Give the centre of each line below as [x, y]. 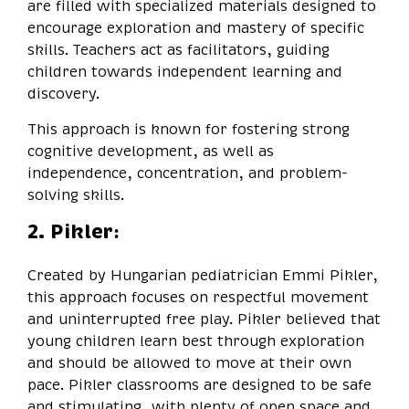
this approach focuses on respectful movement [198, 297]
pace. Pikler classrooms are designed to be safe [199, 385]
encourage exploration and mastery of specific [196, 28]
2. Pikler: [73, 231]
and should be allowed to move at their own [189, 363]
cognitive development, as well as [151, 151]
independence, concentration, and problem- [188, 173]
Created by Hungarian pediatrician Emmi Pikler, [203, 275]
